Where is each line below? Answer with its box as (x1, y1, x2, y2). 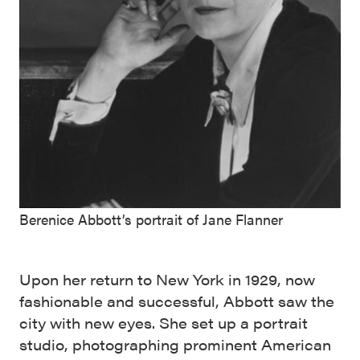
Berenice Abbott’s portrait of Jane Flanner (19, 209, 283, 229)
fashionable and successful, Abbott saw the (19, 291, 334, 311)
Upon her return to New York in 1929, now (19, 269, 315, 289)
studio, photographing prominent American (19, 334, 331, 354)
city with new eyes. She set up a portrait (19, 313, 308, 333)
